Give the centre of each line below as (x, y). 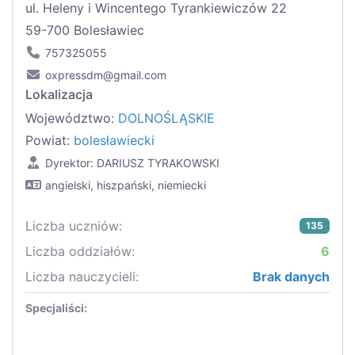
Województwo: (72, 118)
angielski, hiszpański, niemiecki (126, 185)
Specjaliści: (56, 308)
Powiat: (50, 141)
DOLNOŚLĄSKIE (166, 118)
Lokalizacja (59, 95)
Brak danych (291, 277)
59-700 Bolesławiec (85, 31)
